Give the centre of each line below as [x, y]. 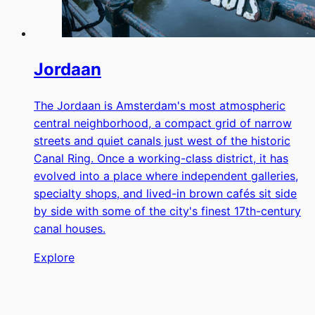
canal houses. [70, 228]
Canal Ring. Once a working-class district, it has [161, 158]
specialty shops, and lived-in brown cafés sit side [165, 193]
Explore [54, 257]
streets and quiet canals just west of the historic [162, 140]
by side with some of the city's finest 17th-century [167, 211]
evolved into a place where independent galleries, [166, 175]
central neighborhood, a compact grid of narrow [163, 123]
